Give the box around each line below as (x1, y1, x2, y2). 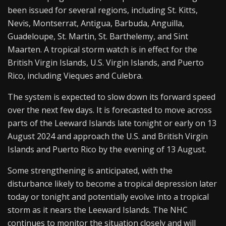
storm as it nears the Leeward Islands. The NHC (8, 204, 188, 216)
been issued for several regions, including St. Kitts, (8, 5, 198, 16)
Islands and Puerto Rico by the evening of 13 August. (8, 144, 206, 155)
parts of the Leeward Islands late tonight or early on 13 (8, 118, 216, 129)
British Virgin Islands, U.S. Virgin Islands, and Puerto (8, 57, 204, 69)
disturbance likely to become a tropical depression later (8, 178, 217, 190)
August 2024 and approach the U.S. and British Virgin (8, 131, 208, 142)
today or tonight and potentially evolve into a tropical (8, 191, 209, 203)
